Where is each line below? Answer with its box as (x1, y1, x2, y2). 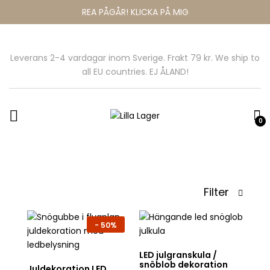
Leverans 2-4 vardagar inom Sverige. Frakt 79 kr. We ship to (10, 52, 260, 64)
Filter (204, 184, 232, 199)
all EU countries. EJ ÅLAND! (81, 66, 189, 78)
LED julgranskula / (139, 249, 217, 261)
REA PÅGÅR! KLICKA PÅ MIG (81, 5, 189, 18)
